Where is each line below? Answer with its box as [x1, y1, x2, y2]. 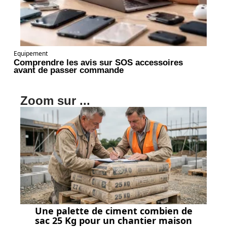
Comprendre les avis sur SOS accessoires [14, 58, 183, 67]
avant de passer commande [14, 65, 124, 75]
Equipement [14, 49, 48, 58]
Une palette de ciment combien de [34, 204, 193, 217]
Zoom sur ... [20, 94, 90, 108]
